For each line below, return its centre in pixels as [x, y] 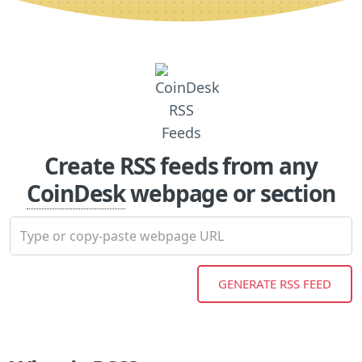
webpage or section [230, 193]
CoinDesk [76, 193]
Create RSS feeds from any [181, 165]
